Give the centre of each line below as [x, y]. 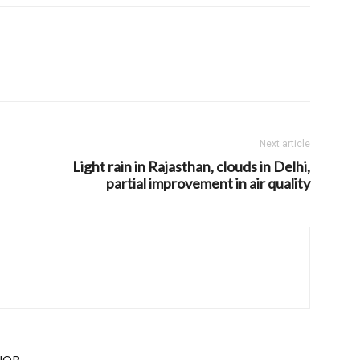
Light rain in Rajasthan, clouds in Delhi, [191, 166]
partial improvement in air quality [208, 183]
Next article [285, 144]
